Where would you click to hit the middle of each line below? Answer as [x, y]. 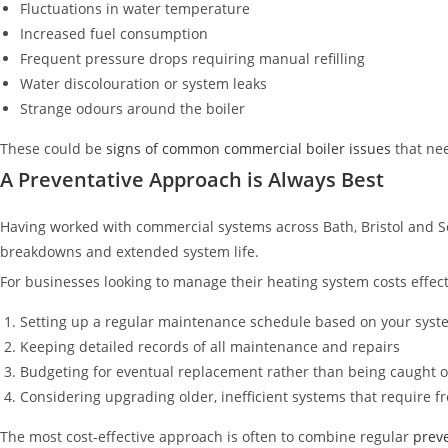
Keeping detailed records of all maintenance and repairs [210, 346]
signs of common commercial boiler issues [246, 148]
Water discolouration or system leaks [143, 83]
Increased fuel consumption [114, 33]
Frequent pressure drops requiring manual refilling [192, 58]
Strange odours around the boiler [132, 108]
